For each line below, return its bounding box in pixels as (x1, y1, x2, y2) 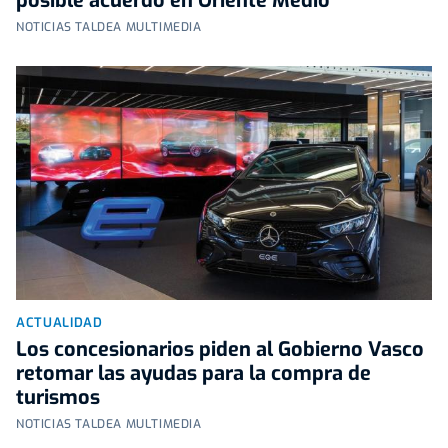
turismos (16, 384, 100, 412)
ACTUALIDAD (16, 314, 103, 332)
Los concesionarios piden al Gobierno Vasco (16, 336, 424, 364)
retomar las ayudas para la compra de (16, 360, 371, 388)
